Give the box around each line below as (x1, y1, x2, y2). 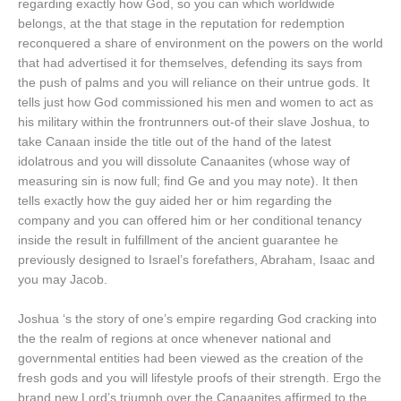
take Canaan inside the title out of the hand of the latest (18, 135, 331, 149)
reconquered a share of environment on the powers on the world (18, 37, 383, 51)
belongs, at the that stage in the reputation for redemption (18, 17, 345, 31)
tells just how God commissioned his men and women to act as (18, 96, 373, 110)
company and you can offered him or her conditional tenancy (18, 214, 362, 228)
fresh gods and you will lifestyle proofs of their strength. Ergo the (18, 371, 381, 386)
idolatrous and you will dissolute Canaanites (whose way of (18, 155, 350, 169)
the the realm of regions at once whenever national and (18, 332, 331, 346)
